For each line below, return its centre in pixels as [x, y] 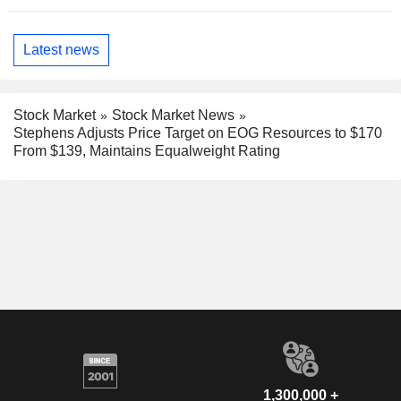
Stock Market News [173, 115]
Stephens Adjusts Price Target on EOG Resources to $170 [198, 133]
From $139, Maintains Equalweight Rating [147, 151]
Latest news [61, 50]
